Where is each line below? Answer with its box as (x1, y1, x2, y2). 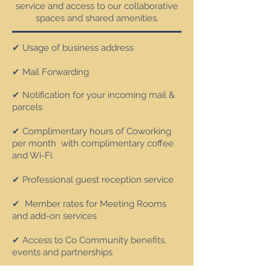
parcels (12, 102, 42, 113)
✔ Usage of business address (12, 42, 134, 53)
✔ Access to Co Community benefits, (12, 235, 166, 246)
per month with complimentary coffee (12, 138, 174, 149)
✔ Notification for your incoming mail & (12, 90, 175, 100)
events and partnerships (12, 247, 113, 258)
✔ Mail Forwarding (12, 67, 89, 77)
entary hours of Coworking (60, 126, 171, 137)
